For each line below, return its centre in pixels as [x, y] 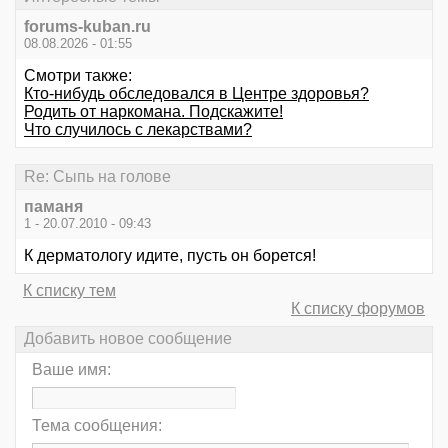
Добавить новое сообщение [128, 339]
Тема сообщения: [97, 425]
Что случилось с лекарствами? [138, 129]
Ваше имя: [71, 369]
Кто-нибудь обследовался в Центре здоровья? [196, 93]
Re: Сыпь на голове [97, 176]
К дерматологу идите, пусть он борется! [170, 256]
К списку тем [69, 291]
